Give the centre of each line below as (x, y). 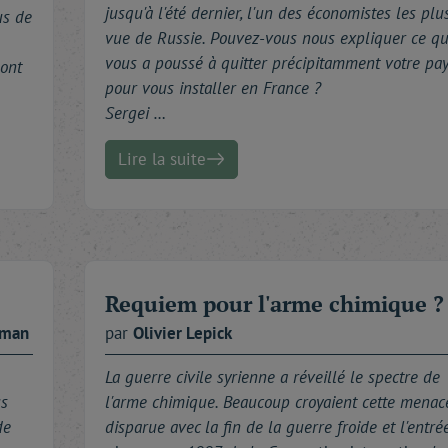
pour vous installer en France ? (213, 87)
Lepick (209, 332)
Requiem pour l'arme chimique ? (274, 303)
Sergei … (135, 112)
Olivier (159, 332)
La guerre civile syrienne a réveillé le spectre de (272, 376)
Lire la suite (162, 158)
